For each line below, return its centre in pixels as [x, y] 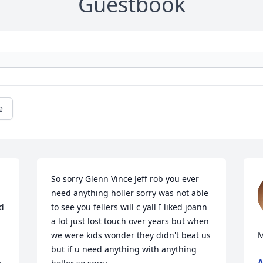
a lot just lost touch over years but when [130, 221]
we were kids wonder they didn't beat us [131, 235]
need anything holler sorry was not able [130, 193]
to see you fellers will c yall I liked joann [129, 207]
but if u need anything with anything [124, 249]
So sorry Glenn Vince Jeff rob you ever [125, 179]
